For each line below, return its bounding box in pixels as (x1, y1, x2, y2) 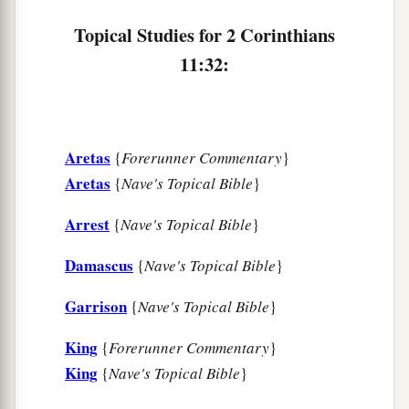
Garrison (65, 295, 127, 319)
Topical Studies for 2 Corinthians (74, 21, 335, 49)
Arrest (65, 213, 110, 236)
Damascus (65, 254, 133, 278)
